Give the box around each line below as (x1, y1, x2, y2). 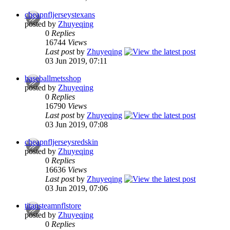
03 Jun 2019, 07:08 (45, 120, 108, 129)
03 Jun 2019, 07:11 (45, 56, 107, 66)
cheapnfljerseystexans (25, 10, 95, 20)
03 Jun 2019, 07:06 (45, 184, 108, 193)
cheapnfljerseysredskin (25, 138, 98, 147)
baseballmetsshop (25, 74, 81, 83)
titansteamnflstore (25, 201, 81, 210)
